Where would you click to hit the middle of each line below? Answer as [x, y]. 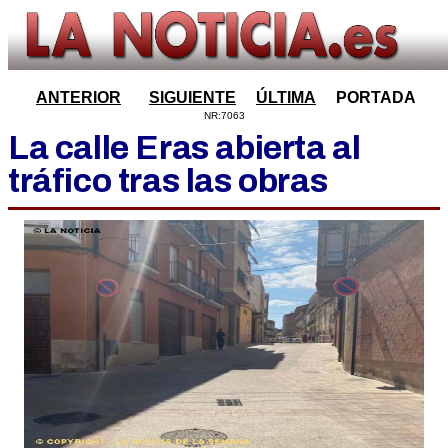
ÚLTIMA [286, 97]
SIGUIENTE [192, 97]
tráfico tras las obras [168, 180]
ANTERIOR [78, 97]
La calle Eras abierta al [184, 147]
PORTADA [376, 97]
